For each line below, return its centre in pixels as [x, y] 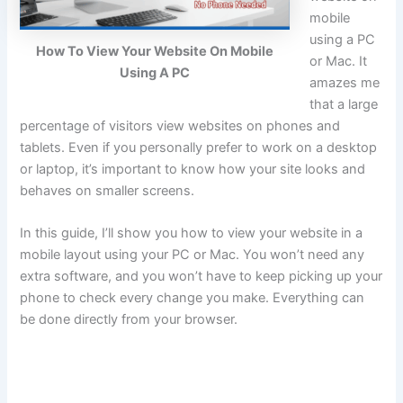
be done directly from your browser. [129, 320]
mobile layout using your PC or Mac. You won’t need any [193, 255]
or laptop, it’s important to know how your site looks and [193, 169]
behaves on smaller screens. [107, 190]
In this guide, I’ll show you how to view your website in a [192, 233]
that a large [344, 104]
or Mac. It [339, 61]
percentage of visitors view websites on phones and [180, 125]
